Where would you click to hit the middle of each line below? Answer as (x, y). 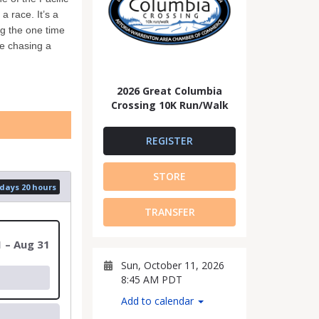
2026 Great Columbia (169, 91)
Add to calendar (159, 301)
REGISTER (169, 141)
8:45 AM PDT (152, 279)
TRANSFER (169, 212)
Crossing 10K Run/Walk (169, 105)
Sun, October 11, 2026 (173, 265)
